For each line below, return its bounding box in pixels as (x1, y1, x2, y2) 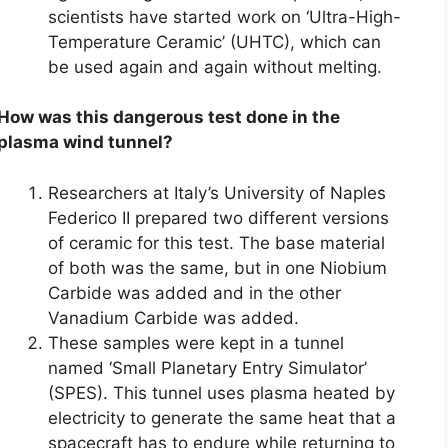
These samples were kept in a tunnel (48, 332, 344, 353)
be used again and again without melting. (48, 56, 382, 77)
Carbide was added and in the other (48, 282, 341, 303)
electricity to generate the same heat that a (48, 407, 396, 428)
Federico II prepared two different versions (48, 207, 389, 228)
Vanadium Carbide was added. (48, 307, 299, 328)
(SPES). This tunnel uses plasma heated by (48, 382, 395, 403)
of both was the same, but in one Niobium (48, 257, 387, 278)
